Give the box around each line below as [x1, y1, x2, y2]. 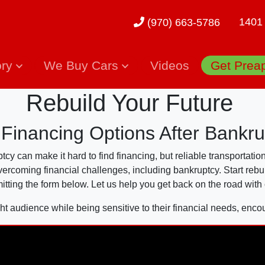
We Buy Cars [44, 59, 122, 72]
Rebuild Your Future [25, 90, 240, 116]
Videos [150, 59, 189, 72]
